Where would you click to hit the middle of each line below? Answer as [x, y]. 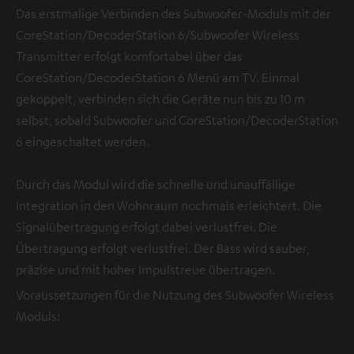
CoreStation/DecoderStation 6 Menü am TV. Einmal [158, 77]
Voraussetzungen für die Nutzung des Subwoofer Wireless [175, 294]
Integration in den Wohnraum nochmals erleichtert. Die [169, 205]
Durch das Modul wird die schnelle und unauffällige [156, 184]
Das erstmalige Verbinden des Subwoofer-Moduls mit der [173, 13]
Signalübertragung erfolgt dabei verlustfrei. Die [147, 226]
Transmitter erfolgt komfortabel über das [129, 56]
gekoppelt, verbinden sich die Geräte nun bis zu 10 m [160, 98]
